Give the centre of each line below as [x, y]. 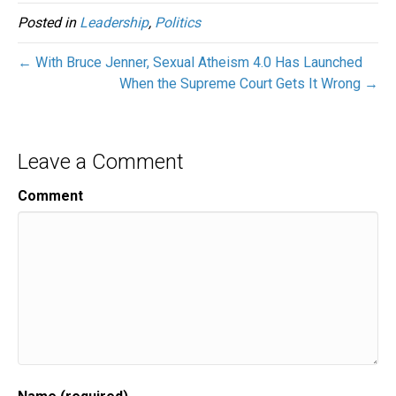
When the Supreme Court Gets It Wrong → [249, 84]
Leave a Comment [101, 162]
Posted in [49, 23]
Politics [178, 23]
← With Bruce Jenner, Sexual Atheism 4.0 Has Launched [190, 63]
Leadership [114, 23]
